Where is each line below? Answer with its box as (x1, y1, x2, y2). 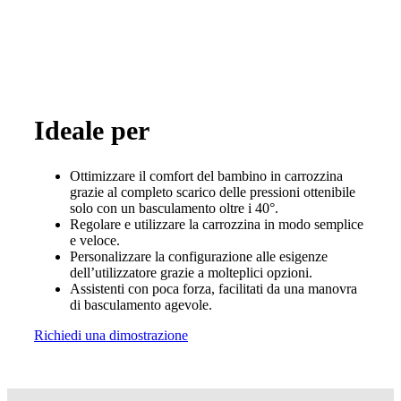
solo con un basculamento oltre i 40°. (70, 200, 278, 216)
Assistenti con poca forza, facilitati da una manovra (70, 280, 357, 296)
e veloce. (70, 232, 120, 248)
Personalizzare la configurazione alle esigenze (70, 248, 328, 264)
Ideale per (34, 115, 149, 145)
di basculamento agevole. (70, 296, 212, 312)
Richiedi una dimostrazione (34, 327, 188, 343)
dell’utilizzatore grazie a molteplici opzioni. (70, 264, 312, 280)
